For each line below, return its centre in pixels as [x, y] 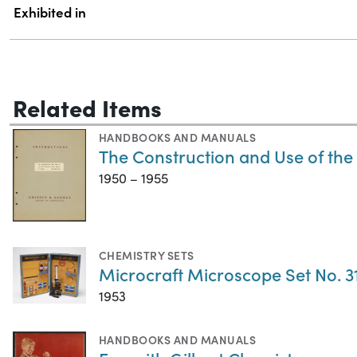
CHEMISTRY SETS [147, 255]
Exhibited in [50, 12]
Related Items [87, 107]
